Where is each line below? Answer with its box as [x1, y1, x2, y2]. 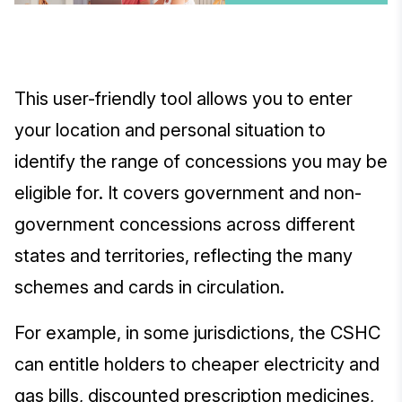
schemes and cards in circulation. [14, 276, 284, 299]
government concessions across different [14, 214, 355, 236]
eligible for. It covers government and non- [14, 182, 362, 205]
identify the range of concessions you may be [14, 151, 388, 173]
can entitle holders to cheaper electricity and [14, 354, 380, 376]
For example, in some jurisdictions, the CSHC [14, 322, 380, 345]
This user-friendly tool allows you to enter [14, 88, 353, 110]
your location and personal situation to [14, 119, 326, 142]
